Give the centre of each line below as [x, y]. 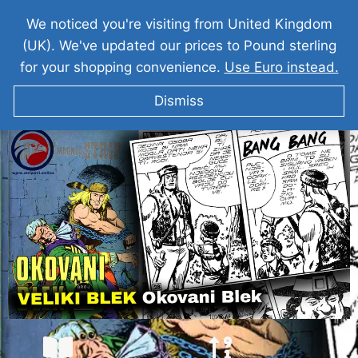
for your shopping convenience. [122, 67]
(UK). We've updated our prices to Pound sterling [179, 46]
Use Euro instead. [281, 67]
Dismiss [179, 100]
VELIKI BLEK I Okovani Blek [179, 118]
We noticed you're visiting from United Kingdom [179, 24]
